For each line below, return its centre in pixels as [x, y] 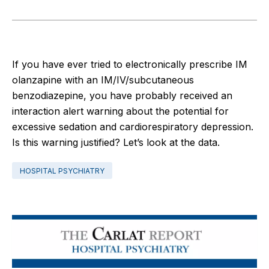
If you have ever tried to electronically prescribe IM [130, 64]
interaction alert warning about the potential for [120, 111]
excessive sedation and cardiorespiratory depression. [133, 126]
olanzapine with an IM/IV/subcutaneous [103, 80]
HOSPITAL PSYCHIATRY [62, 171]
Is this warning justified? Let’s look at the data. [116, 142]
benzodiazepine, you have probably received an [122, 95]
